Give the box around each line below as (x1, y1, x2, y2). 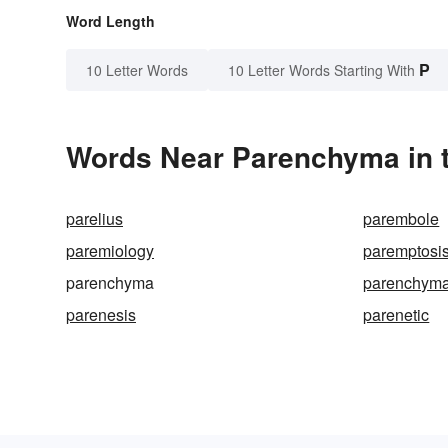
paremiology (66, 239, 154, 263)
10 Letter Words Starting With (228, 60, 415, 81)
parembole (363, 207, 440, 231)
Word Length (66, 11, 155, 32)
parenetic (363, 303, 430, 327)
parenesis (66, 303, 136, 327)
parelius (66, 207, 123, 231)
